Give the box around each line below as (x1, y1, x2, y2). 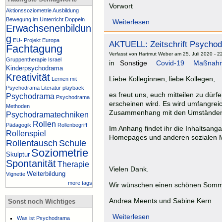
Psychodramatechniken (6, 110, 89, 119)
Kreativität (6, 71, 50, 83)
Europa (42, 37, 59, 43)
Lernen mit (52, 75, 77, 82)
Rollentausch (6, 138, 57, 148)
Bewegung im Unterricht (6, 16, 63, 22)
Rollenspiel (6, 129, 46, 138)
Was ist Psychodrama (17, 215, 70, 221)
